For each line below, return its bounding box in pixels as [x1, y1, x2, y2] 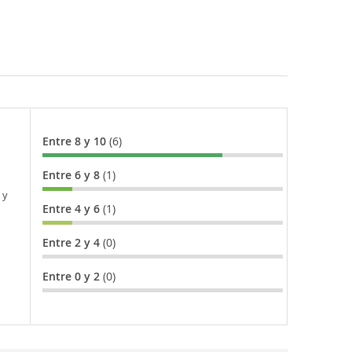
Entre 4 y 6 [42, 201, 103, 217]
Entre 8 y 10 [42, 134, 109, 149]
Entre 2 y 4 [42, 235, 103, 251]
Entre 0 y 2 [42, 269, 103, 284]
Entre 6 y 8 [42, 167, 103, 183]
